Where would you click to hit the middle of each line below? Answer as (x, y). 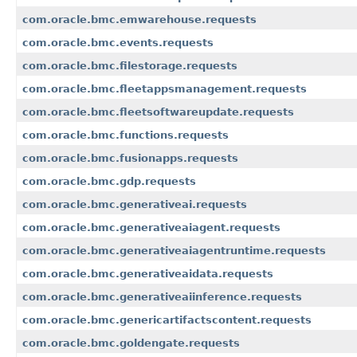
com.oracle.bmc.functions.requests (126, 135)
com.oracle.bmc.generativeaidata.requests (148, 274)
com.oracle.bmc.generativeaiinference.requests (162, 297)
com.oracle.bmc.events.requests (118, 43)
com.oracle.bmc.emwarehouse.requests (139, 20)
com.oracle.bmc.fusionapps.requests (130, 159)
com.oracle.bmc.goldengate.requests (131, 343)
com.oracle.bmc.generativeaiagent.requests (151, 228)
